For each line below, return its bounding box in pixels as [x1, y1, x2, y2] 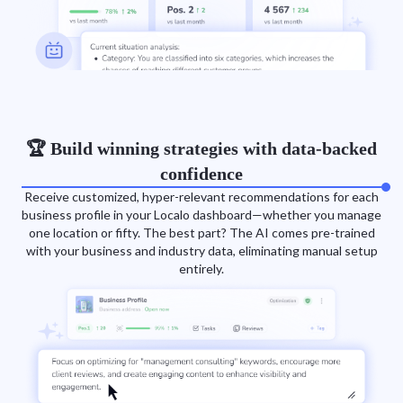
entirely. [179, 261, 224, 277]
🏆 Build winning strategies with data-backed [26, 139, 377, 159]
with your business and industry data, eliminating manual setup [25, 243, 378, 259]
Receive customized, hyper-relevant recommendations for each [24, 189, 379, 205]
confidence [160, 164, 243, 184]
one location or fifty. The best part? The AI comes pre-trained [28, 225, 375, 241]
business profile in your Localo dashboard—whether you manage [22, 207, 381, 223]
